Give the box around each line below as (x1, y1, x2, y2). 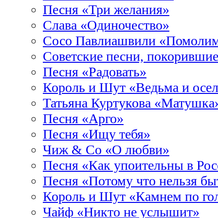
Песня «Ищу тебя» (43, 127, 150, 142)
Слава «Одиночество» (43, 18, 169, 33)
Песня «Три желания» (43, 2, 169, 17)
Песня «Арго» (43, 111, 124, 126)
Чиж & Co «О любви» (43, 142, 169, 157)
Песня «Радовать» (43, 64, 146, 79)
